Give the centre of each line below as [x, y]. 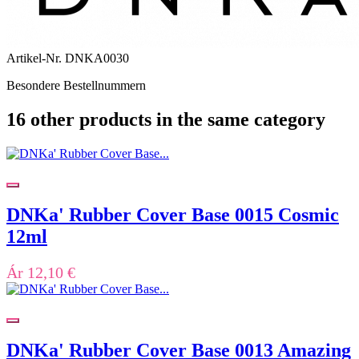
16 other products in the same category [166, 120]
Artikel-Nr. [36, 58]
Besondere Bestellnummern [76, 86]
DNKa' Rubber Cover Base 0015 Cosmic [173, 215]
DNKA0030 [97, 58]
